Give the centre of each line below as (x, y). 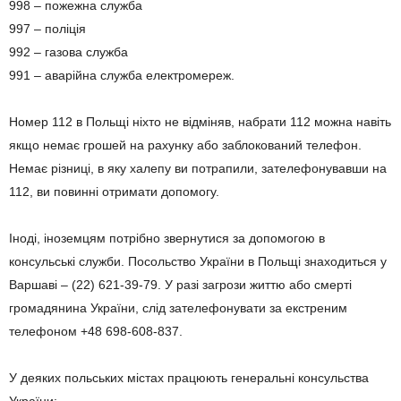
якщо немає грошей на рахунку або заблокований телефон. (185, 145)
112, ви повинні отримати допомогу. (114, 191)
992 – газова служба (68, 51)
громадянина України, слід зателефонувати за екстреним (178, 307)
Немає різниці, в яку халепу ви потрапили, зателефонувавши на (198, 168)
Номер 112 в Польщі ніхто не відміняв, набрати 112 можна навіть (200, 121)
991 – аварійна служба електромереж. (122, 75)
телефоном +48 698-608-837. (96, 331)
